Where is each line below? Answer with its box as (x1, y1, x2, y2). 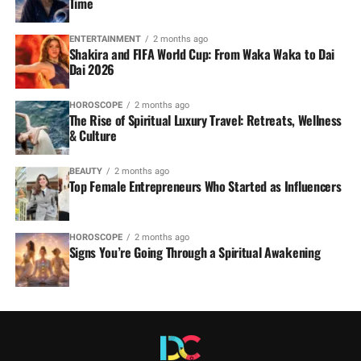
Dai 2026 (68, 59, 115, 79)
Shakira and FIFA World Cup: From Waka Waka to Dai (68, 44, 334, 64)
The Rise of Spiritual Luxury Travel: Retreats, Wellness (68, 110, 342, 130)
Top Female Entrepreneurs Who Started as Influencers (68, 176, 342, 196)
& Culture (68, 125, 117, 145)
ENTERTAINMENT (68, 33, 141, 44)
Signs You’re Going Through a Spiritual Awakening (68, 242, 321, 262)
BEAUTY (68, 165, 102, 176)
